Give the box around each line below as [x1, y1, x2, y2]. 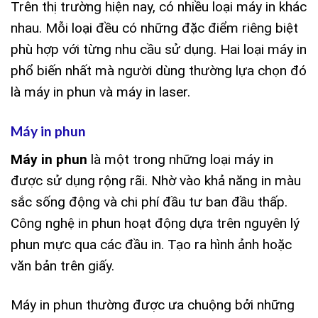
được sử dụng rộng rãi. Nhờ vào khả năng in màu [11, 172, 301, 189]
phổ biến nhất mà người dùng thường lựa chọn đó [11, 62, 307, 79]
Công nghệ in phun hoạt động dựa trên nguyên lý [11, 214, 300, 231]
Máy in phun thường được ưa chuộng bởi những [11, 296, 295, 313]
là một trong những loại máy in [87, 150, 273, 168]
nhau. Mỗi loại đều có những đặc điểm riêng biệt [11, 20, 298, 37]
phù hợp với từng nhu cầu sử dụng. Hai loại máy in [11, 41, 307, 58]
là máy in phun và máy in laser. [11, 84, 190, 101]
